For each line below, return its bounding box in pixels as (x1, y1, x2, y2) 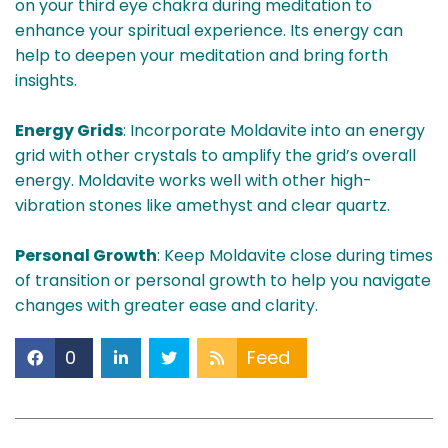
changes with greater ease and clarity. (15, 294, 318, 318)
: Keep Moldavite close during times (157, 244, 433, 268)
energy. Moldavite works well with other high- (15, 169, 372, 193)
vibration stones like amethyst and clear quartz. (15, 194, 390, 218)
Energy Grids (15, 119, 123, 143)
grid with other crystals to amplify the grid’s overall (15, 144, 416, 168)
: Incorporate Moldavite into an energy (123, 119, 425, 143)
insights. (15, 69, 77, 93)
